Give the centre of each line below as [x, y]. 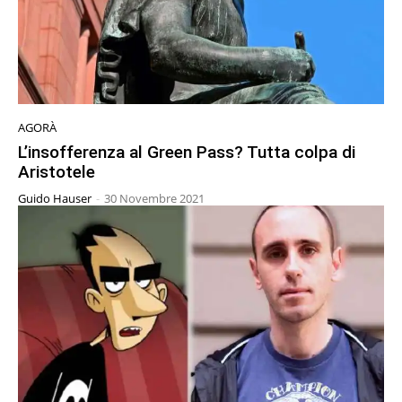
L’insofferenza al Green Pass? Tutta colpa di [187, 152]
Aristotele [57, 171]
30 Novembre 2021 [154, 198]
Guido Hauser [55, 198]
